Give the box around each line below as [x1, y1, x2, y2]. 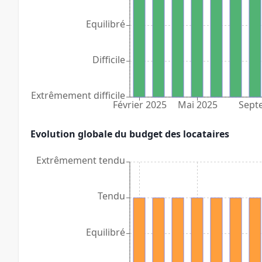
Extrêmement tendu [36, 153, 125, 167]
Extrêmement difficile [31, 88, 125, 102]
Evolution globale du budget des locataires [30, 127, 229, 140]
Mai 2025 [177, 98, 218, 112]
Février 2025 [112, 98, 167, 112]
